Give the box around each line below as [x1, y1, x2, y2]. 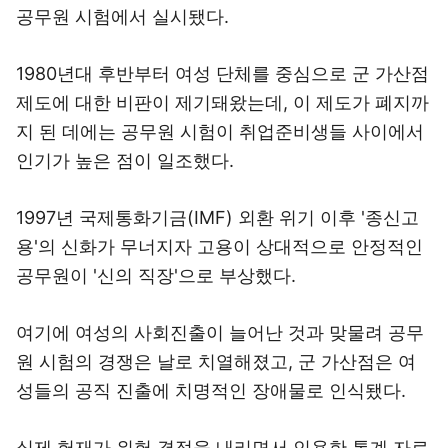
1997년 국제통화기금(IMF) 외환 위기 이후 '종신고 [16, 207, 419, 228]
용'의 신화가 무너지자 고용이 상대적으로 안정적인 [16, 236, 423, 257]
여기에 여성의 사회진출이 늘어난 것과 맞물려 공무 [16, 322, 424, 343]
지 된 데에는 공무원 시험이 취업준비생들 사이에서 [16, 121, 424, 142]
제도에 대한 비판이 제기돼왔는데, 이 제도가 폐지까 [16, 92, 429, 113]
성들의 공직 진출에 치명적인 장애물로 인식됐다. [16, 380, 406, 401]
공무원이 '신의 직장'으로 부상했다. [16, 265, 296, 286]
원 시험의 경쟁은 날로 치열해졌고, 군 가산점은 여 [16, 351, 416, 372]
